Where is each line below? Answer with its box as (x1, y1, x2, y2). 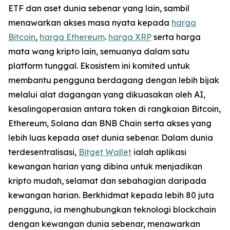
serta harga (151, 31, 201, 42)
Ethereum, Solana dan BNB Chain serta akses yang (8, 118, 212, 128)
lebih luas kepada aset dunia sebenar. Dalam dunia (8, 132, 213, 143)
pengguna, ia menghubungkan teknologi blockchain (8, 204, 216, 215)
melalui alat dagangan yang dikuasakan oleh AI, (8, 89, 205, 100)
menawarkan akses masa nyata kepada (8, 17, 171, 28)
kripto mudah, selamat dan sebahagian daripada (8, 175, 206, 186)
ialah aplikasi (131, 146, 186, 157)
